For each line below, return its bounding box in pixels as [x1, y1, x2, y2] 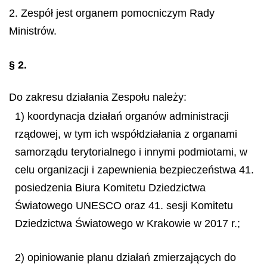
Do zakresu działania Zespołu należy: [9, 91, 187, 103]
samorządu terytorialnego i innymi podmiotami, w [15, 146, 247, 158]
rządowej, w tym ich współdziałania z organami [15, 128, 237, 140]
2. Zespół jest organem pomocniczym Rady [9, 7, 215, 19]
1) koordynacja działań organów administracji [15, 110, 229, 122]
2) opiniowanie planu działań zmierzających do [15, 251, 236, 263]
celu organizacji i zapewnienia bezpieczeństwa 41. [15, 164, 254, 176]
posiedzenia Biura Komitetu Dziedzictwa [15, 182, 206, 194]
